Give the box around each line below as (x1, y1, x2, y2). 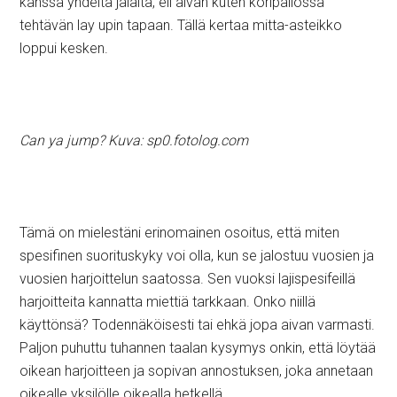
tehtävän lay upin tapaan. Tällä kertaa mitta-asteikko (19, 17, 343, 34)
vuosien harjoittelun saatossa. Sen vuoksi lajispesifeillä (19, 270, 356, 287)
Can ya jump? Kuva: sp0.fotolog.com (19, 132, 249, 149)
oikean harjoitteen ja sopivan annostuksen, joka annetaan (19, 362, 374, 379)
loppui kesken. (19, 40, 109, 57)
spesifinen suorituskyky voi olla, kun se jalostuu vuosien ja (19, 247, 375, 264)
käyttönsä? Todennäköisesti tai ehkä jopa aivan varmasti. (19, 316, 376, 333)
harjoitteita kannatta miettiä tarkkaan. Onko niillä (19, 293, 316, 310)
